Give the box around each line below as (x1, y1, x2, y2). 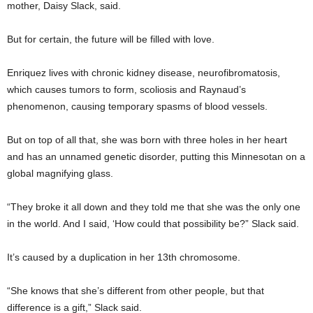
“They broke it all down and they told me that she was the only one (7, 201, 300, 212)
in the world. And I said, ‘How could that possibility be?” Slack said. (7, 218, 299, 229)
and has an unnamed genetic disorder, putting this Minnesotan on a (7, 151, 305, 162)
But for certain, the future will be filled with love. (7, 34, 214, 45)
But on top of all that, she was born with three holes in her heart (7, 134, 287, 145)
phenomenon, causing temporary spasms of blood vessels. (7, 101, 268, 112)
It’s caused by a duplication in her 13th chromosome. (7, 252, 240, 263)
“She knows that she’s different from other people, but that (7, 285, 264, 296)
